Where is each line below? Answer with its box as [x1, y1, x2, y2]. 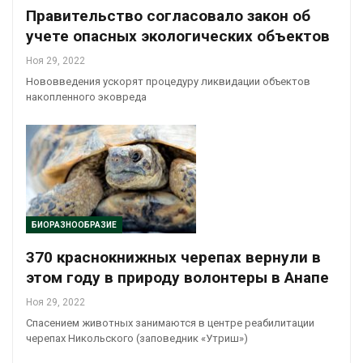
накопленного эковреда [26, 90, 147, 103]
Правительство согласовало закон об [26, 6, 310, 25]
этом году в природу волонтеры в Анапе [26, 268, 329, 288]
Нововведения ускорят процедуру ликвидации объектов [26, 75, 310, 88]
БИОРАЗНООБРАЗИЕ [32, 220, 117, 230]
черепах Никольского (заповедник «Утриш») [26, 332, 248, 345]
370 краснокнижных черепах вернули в [26, 248, 321, 267]
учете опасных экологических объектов [26, 26, 330, 45]
